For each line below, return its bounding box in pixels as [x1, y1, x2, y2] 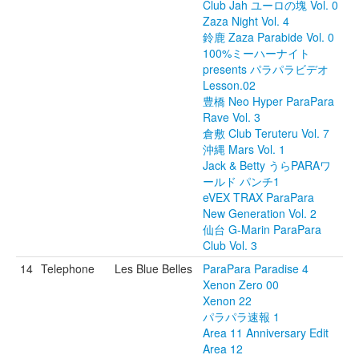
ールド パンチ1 [203, 173, 280, 189]
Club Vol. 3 [203, 237, 257, 253]
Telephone [41, 260, 95, 276]
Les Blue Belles [115, 260, 192, 276]
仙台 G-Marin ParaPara [203, 221, 321, 237]
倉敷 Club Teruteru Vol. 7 [203, 125, 329, 141]
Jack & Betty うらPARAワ [203, 157, 331, 173]
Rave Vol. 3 [203, 109, 260, 125]
